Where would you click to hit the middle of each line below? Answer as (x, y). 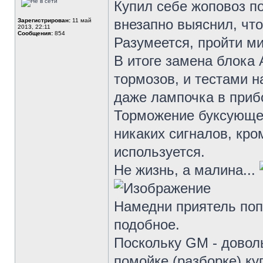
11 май (81, 20)
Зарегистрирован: (44, 20)
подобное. (147, 225)
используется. (159, 152)
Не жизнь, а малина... (187, 170)
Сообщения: (35, 33)
